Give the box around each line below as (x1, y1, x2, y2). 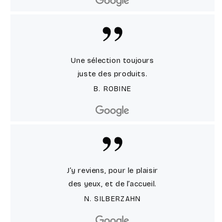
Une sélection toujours (71, 55, 154, 65)
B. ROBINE (93, 84, 132, 93)
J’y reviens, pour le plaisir (67, 166, 158, 175)
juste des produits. (77, 69, 148, 78)
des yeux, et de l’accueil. (68, 179, 157, 188)
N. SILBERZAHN (84, 194, 141, 203)
